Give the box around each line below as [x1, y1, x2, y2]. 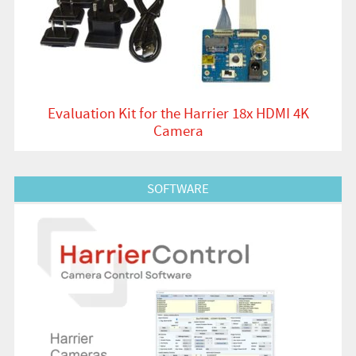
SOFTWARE [147, 180, 209, 197]
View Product [13, 173, 75, 188]
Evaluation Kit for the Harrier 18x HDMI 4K [47, 103, 309, 123]
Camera [153, 120, 203, 141]
